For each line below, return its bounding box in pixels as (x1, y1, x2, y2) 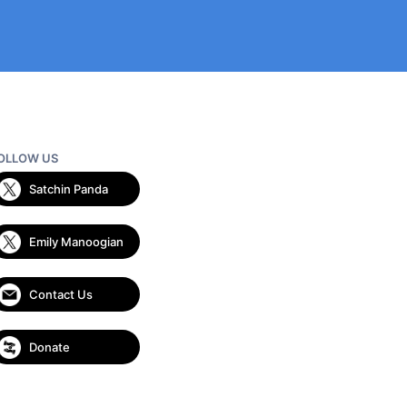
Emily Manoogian (28, 234, 124, 249)
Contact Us (28, 287, 93, 302)
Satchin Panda (28, 182, 108, 196)
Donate (28, 340, 70, 354)
